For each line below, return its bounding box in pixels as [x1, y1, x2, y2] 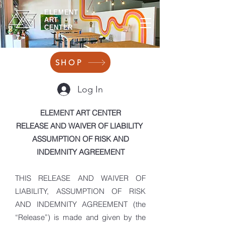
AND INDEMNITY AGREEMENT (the [15, 199, 146, 209]
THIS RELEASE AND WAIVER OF [15, 173, 146, 183]
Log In [77, 83, 103, 95]
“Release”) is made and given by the [15, 212, 146, 222]
